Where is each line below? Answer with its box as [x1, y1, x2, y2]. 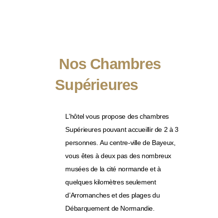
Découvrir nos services [81, 7, 151, 15]
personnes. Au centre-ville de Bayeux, [65, 138, 176, 146]
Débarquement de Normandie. [65, 204, 155, 212]
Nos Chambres [55, 55, 161, 73]
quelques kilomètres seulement [65, 178, 156, 186]
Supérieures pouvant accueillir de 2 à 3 [65, 125, 179, 133]
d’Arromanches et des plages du [65, 191, 160, 199]
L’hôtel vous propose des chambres [65, 112, 169, 120]
